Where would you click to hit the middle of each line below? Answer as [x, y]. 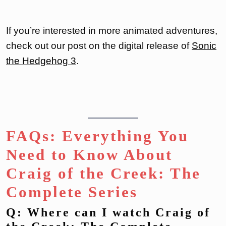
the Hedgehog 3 [41, 61]
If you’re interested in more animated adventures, [112, 30]
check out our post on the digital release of [99, 45]
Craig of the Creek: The [103, 173]
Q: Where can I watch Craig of [108, 212]
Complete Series [72, 192]
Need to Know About [89, 154]
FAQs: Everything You [97, 136]
